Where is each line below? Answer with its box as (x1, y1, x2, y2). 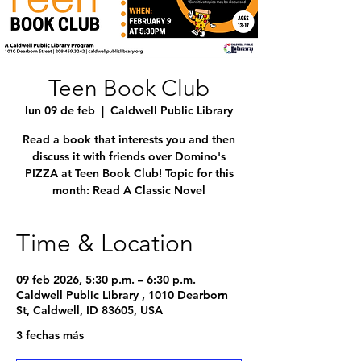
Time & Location (16, 229, 193, 258)
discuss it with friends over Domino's (32, 149, 226, 164)
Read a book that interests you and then (23, 132, 235, 147)
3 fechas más (16, 328, 84, 342)
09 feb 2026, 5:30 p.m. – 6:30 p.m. (16, 272, 196, 287)
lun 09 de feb (25, 103, 95, 118)
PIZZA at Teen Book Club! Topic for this (24, 166, 234, 180)
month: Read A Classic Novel (52, 183, 205, 197)
